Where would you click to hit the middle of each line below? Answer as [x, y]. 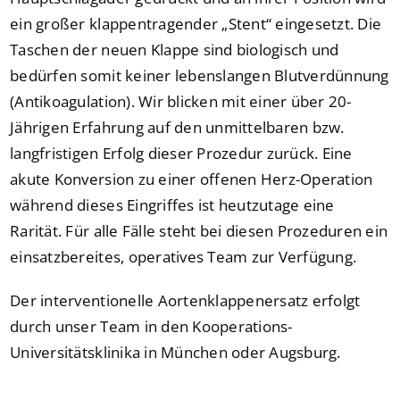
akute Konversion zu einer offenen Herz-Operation [192, 179]
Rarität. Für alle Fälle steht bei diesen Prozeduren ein [199, 231]
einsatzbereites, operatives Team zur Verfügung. [183, 257]
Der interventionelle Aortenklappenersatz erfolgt [185, 301]
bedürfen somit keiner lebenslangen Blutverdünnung [200, 76]
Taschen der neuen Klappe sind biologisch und [175, 50]
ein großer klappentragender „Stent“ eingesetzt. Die [196, 24]
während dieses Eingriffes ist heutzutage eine [172, 205]
